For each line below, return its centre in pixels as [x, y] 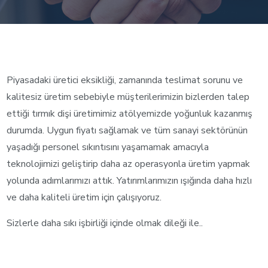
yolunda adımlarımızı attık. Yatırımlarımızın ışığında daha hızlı [130, 181]
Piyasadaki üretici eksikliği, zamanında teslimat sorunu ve [125, 80]
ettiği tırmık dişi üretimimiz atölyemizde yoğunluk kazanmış [130, 114]
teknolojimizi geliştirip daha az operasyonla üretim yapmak [129, 164]
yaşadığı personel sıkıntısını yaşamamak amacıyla [108, 147]
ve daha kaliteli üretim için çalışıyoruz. [84, 197]
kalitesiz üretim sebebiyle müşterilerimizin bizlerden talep [128, 97]
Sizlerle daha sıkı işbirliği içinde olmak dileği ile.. [105, 223]
